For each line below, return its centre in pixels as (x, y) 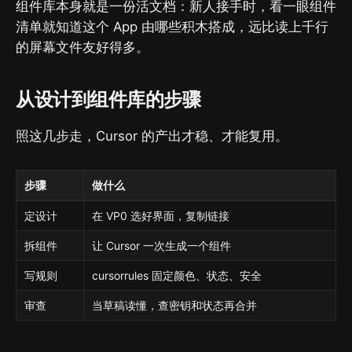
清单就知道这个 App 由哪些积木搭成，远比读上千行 (172, 26)
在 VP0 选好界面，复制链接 (161, 216)
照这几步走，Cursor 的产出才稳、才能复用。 (152, 136)
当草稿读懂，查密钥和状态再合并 (175, 306)
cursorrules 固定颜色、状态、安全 (177, 276)
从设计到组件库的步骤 (108, 99)
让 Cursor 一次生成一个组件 (162, 246)
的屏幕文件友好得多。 (82, 47)
